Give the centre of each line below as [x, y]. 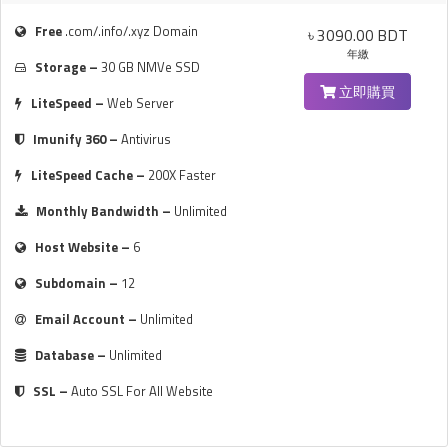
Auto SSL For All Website [142, 391]
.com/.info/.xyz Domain [130, 31]
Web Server [140, 103]
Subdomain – [78, 283]
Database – [72, 355]
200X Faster [182, 175]
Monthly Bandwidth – [105, 211]
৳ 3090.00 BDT [357, 35]
